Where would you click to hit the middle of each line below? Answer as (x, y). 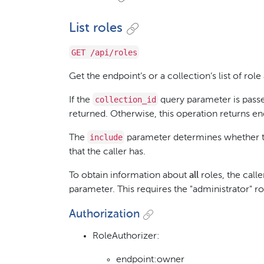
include (106, 137)
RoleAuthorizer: (126, 236)
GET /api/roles (104, 52)
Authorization (104, 214)
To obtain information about (129, 175)
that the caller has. (107, 152)
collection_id (125, 99)
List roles (96, 29)
